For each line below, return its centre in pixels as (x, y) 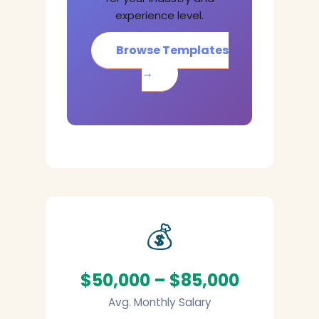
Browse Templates (172, 50)
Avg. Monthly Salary (159, 302)
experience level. (159, 15)
